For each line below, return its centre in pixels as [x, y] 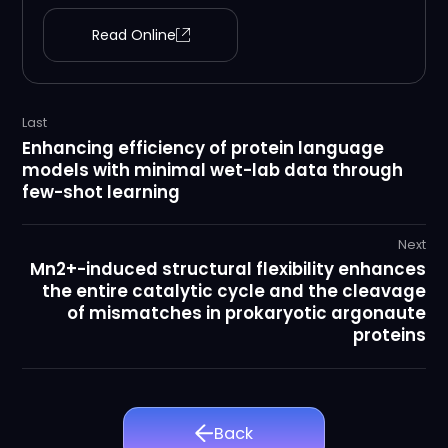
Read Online [133, 34]
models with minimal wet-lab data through [212, 169]
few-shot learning [100, 191]
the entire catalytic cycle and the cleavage [234, 291]
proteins [390, 335]
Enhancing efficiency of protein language [202, 147]
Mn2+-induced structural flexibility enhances [228, 269]
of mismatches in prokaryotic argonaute [247, 313]
